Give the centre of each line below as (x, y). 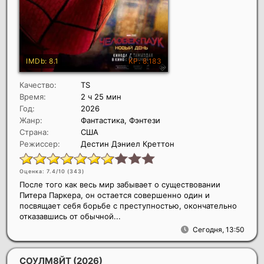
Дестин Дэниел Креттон (128, 144)
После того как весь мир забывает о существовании (120, 185)
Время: (33, 97)
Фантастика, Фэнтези (121, 121)
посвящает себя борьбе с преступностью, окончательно (128, 206)
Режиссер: (40, 144)
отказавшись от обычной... (70, 217)
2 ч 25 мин (101, 97)
